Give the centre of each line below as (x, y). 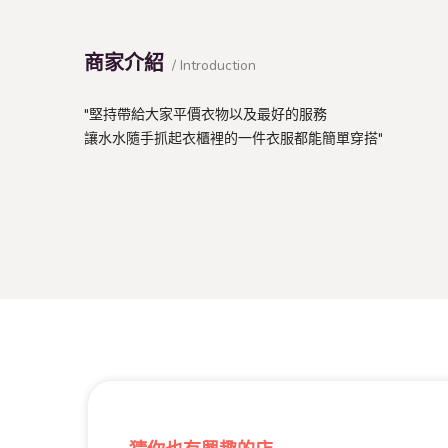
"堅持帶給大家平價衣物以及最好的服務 (205, 114)
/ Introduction (214, 65)
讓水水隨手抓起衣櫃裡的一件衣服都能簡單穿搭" (233, 138)
